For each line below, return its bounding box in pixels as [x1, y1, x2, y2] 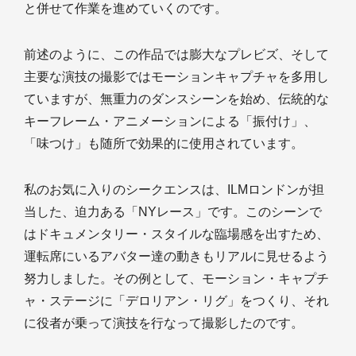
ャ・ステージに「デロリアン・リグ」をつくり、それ [24, 293, 329, 308]
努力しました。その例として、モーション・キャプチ [24, 271, 329, 285]
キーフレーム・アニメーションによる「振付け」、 [24, 114, 316, 128]
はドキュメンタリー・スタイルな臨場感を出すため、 [24, 226, 329, 241]
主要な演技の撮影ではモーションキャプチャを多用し [24, 69, 329, 83]
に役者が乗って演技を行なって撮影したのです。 [24, 315, 304, 330]
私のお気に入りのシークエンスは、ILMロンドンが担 [24, 182, 324, 196]
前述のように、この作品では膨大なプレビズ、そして [24, 47, 329, 61]
